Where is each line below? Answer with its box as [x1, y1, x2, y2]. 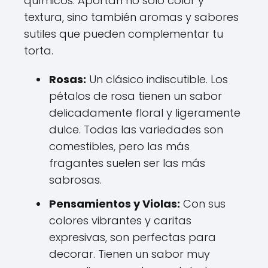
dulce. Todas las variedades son [49, 121, 223, 137]
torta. [24, 42, 53, 58]
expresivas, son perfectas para [49, 229, 216, 245]
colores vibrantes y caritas [49, 212, 191, 228]
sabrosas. [49, 172, 102, 187]
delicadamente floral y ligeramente [49, 105, 240, 120]
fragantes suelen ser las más [49, 155, 205, 170]
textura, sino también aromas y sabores [24, 9, 239, 25]
